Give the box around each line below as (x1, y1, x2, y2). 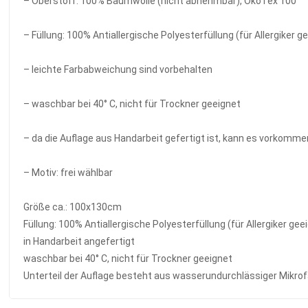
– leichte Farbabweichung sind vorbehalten (23, 63, 213, 75)
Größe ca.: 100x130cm (23, 201, 122, 212)
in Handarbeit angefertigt (23, 235, 135, 247)
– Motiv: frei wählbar (23, 166, 113, 178)
